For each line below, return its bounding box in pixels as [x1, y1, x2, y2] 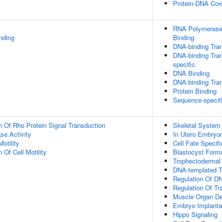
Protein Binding [173, 86, 217, 96]
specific [173, 59, 195, 69]
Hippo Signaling [173, 210, 218, 219]
